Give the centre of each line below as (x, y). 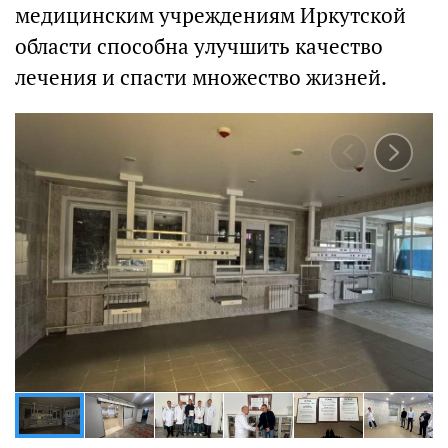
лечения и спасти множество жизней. (201, 78)
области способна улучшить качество (199, 47)
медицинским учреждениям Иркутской (210, 16)
